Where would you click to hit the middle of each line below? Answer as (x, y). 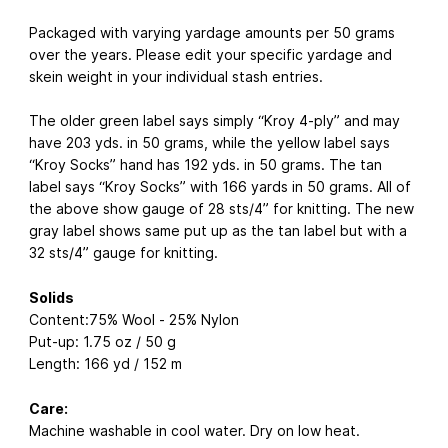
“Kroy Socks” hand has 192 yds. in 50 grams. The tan (205, 165)
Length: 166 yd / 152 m (105, 364)
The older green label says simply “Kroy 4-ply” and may (214, 121)
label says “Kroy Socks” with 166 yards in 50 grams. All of (220, 187)
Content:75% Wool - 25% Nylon (134, 320)
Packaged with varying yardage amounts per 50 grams (212, 32)
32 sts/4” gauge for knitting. (123, 253)
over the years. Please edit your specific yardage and (210, 54)
